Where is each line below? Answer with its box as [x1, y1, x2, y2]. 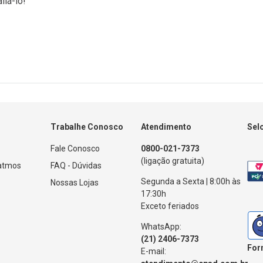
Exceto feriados [141, 201, 199, 211]
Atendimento [141, 122, 191, 132]
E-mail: [141, 247, 166, 257]
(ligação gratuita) [141, 156, 204, 166]
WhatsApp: [141, 222, 181, 232]
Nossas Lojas [50, 178, 99, 188]
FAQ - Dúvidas [50, 161, 102, 171]
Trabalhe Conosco [50, 122, 123, 132]
